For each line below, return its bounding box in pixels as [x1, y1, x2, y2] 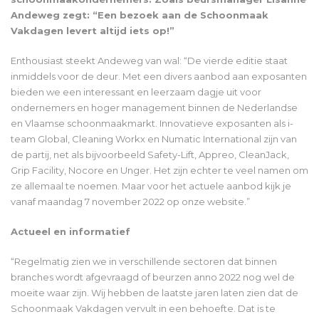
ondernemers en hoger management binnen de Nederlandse [11, 102, 298, 114]
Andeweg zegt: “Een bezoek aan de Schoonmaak [11, 9, 268, 21]
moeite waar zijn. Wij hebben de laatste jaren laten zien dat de [11, 287, 298, 299]
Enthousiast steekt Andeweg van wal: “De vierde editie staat [11, 55, 288, 67]
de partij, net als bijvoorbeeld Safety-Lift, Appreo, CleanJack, [11, 149, 289, 161]
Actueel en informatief [11, 226, 130, 238]
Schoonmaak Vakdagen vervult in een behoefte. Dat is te [11, 303, 276, 315]
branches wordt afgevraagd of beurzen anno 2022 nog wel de [11, 271, 295, 283]
